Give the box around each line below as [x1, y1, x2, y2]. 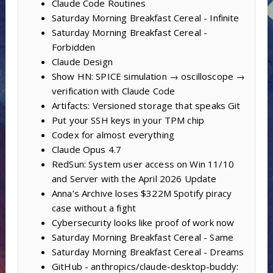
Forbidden [51, 40, 96, 53]
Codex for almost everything [51, 128, 175, 141]
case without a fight [51, 201, 136, 214]
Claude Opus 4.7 [51, 143, 122, 155]
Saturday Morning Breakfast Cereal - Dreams [51, 245, 244, 258]
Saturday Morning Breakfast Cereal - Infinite [51, 11, 239, 24]
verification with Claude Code [51, 84, 175, 97]
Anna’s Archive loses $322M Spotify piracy [51, 186, 232, 199]
